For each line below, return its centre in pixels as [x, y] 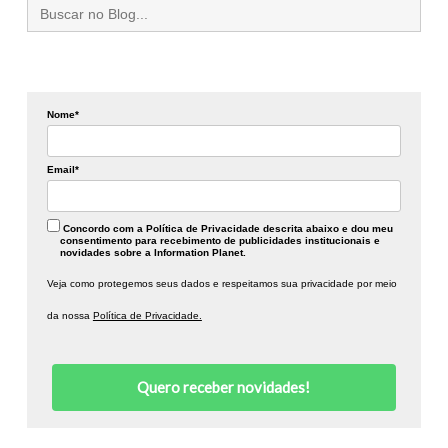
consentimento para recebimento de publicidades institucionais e [220, 240]
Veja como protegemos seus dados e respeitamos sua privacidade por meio [221, 283]
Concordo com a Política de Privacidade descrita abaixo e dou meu [226, 228]
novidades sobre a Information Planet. [153, 252]
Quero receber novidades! [224, 386]
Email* [62, 169]
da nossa [69, 315]
